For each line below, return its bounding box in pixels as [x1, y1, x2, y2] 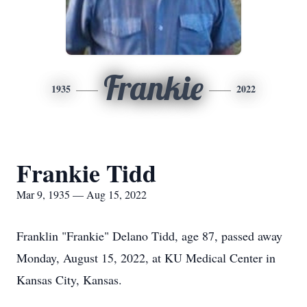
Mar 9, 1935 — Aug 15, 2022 [16, 187, 147, 201]
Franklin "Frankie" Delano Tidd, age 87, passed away [16, 228, 282, 244]
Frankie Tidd [16, 155, 156, 191]
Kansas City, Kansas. [16, 271, 122, 288]
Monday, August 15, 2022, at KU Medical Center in [16, 249, 275, 266]
